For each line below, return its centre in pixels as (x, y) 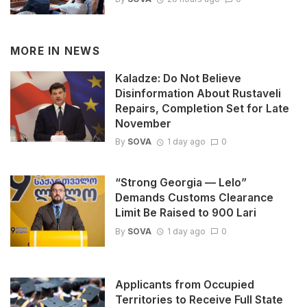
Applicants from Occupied (184, 284)
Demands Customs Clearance (194, 198)
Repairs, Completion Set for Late (202, 108)
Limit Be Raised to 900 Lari (185, 213)
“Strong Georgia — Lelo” (181, 183)
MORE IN (37, 51)
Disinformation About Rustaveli (198, 93)
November (143, 123)
